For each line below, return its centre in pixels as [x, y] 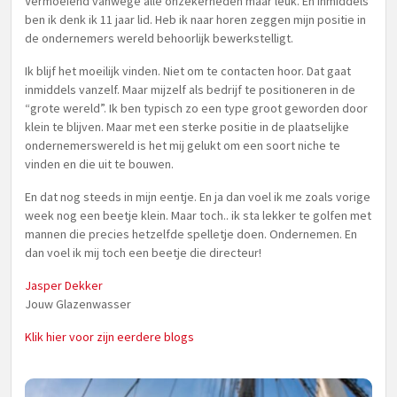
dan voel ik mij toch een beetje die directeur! [143, 253]
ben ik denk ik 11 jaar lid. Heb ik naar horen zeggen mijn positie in [195, 19]
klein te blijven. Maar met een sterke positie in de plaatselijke [187, 127]
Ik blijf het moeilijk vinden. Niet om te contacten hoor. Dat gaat [188, 71]
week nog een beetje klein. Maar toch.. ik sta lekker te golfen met [198, 215]
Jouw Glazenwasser [78, 304]
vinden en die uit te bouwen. [99, 164]
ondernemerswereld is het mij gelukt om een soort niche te [183, 145]
